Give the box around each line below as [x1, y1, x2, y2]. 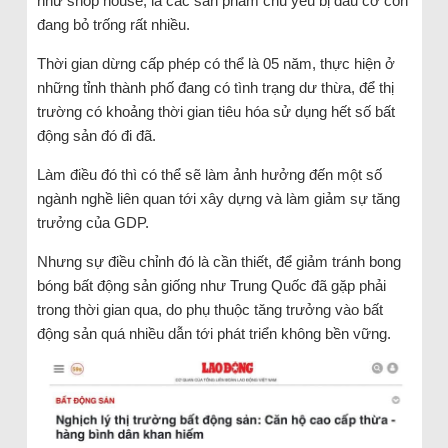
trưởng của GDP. [36, 213, 149, 231]
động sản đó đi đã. [36, 126, 156, 144]
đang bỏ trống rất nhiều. [36, 15, 190, 33]
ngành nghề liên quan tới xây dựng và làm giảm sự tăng [36, 189, 400, 207]
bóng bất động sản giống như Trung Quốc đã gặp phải [36, 276, 386, 294]
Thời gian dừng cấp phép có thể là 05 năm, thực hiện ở [36, 54, 395, 72]
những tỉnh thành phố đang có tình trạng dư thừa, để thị [36, 78, 394, 96]
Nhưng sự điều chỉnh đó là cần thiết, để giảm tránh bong [36, 252, 401, 270]
